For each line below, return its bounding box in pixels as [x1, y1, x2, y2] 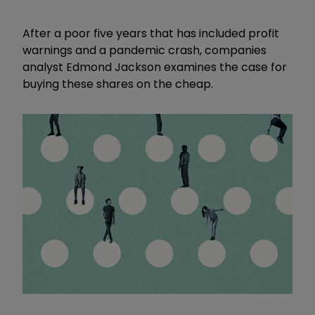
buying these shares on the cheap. [22, 75, 213, 92]
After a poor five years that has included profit [22, 25, 279, 41]
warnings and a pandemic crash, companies [22, 41, 266, 58]
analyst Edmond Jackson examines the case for [22, 58, 287, 75]
